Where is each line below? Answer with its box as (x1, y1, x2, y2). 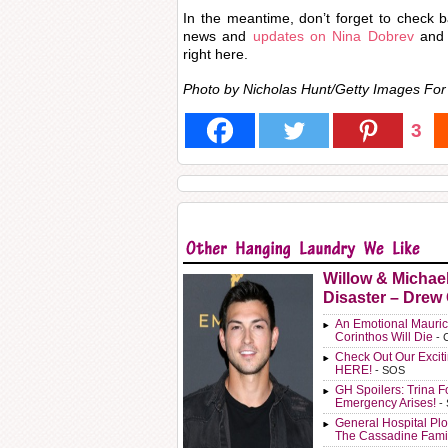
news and (183, 28, 253, 44)
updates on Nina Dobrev (252, 28, 421, 44)
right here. (183, 46, 248, 62)
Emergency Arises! (335, 396, 436, 410)
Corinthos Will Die (335, 330, 433, 344)
